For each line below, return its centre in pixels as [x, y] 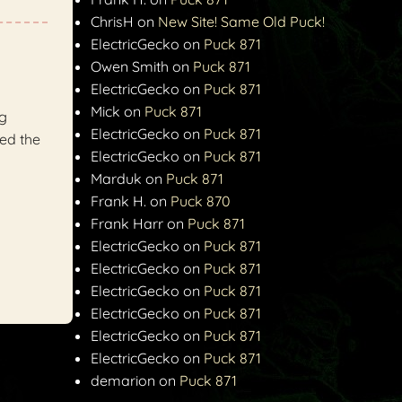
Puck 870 [201, 201]
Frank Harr [127, 224]
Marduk [116, 179]
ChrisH [112, 22]
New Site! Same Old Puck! [241, 22]
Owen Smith [130, 67]
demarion [123, 381]
